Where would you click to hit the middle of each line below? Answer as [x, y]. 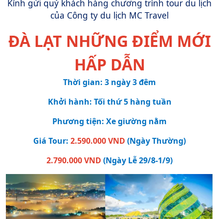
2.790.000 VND [74, 160]
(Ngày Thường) [155, 141]
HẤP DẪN [109, 64]
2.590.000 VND [98, 141]
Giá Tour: [52, 141]
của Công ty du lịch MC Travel [109, 15]
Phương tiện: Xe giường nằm [109, 121]
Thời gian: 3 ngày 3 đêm [109, 82]
